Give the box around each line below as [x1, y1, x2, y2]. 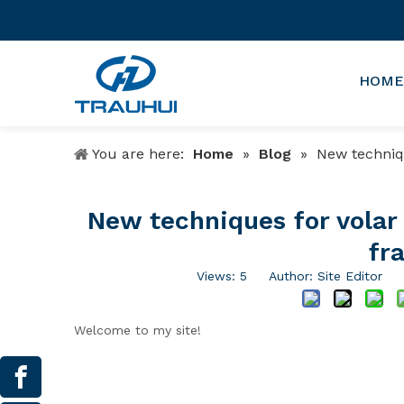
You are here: [92, 145, 184, 162]
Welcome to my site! [74, 323, 201, 337]
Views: [197, 269, 240, 283]
